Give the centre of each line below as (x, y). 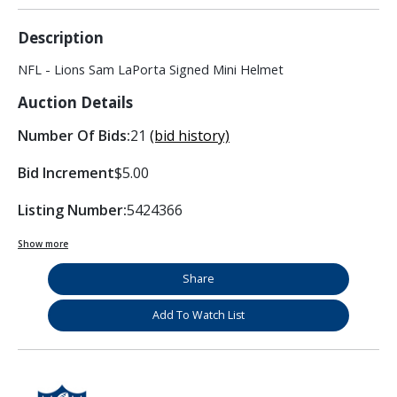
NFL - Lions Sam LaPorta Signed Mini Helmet (151, 70)
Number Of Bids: (74, 136)
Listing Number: (72, 210)
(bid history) (190, 136)
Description (61, 38)
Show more (43, 244)
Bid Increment (66, 173)
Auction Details (75, 103)
